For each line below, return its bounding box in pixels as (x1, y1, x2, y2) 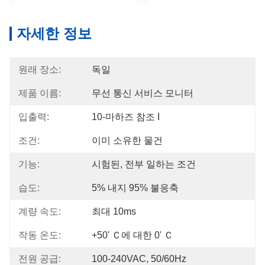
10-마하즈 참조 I (92, 112, 160, 122)
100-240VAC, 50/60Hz (92, 254, 186, 264)
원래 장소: (18, 64, 61, 75)
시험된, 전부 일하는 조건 (92, 159, 196, 169)
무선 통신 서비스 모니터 (92, 88, 193, 98)
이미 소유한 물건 (92, 135, 163, 146)
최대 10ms (92, 206, 136, 216)
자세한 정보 (17, 25, 92, 41)
